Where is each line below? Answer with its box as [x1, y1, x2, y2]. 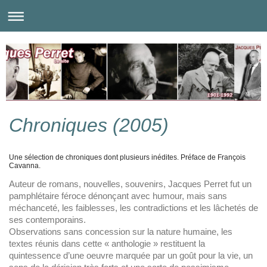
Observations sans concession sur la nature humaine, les [9, 226, 232, 237]
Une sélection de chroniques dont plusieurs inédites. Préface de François [9, 153, 246, 162]
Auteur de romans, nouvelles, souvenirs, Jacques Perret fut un [9, 179, 252, 190]
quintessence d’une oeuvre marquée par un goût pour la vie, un [9, 250, 253, 261]
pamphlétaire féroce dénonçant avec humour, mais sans [9, 191, 227, 201]
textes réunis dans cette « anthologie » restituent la [9, 238, 205, 249]
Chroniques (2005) [9, 114, 169, 136]
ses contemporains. [9, 215, 86, 225]
